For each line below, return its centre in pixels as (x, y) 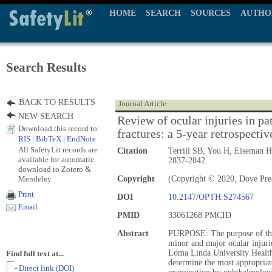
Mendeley (35, 179)
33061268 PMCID (200, 215)
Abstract (133, 233)
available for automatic (56, 159)
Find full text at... (35, 254)
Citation (132, 151)
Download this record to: (59, 129)
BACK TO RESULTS (57, 102)
